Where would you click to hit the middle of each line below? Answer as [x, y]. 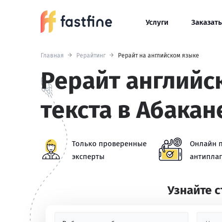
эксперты [88, 157]
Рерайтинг [91, 55]
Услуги [157, 22]
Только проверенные [109, 144]
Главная [52, 55]
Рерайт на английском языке [159, 55]
